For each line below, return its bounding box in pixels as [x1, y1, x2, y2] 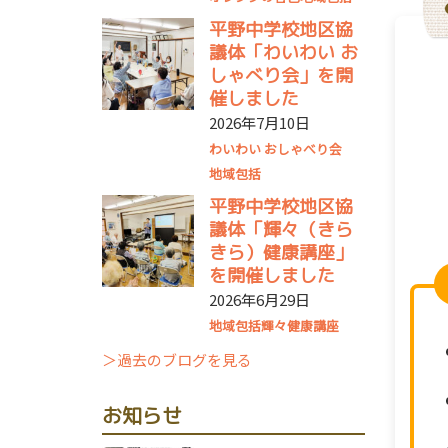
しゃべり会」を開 [208, 63, 353, 88]
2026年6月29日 [208, 289, 310, 310]
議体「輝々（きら [208, 217, 353, 242]
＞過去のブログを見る [102, 349, 252, 370]
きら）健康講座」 [208, 240, 353, 265]
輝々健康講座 [260, 316, 339, 335]
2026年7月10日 [208, 112, 310, 133]
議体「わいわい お [208, 40, 358, 65]
